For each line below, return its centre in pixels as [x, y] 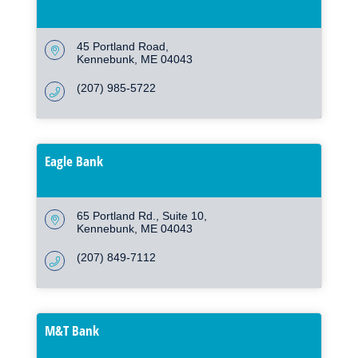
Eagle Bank [74, 161]
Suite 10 [183, 216]
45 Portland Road [121, 47]
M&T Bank [72, 331]
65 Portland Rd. [116, 216]
